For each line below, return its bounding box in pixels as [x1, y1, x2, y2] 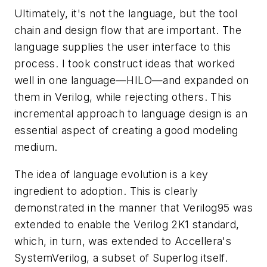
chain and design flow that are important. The [14, 24, 241, 37]
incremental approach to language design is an [14, 107, 247, 120]
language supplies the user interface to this [14, 41, 231, 54]
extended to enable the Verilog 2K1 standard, [14, 218, 240, 231]
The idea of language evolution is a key [14, 167, 209, 181]
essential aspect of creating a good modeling [14, 124, 238, 137]
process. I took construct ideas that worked [14, 57, 235, 70]
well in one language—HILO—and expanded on [14, 74, 249, 87]
